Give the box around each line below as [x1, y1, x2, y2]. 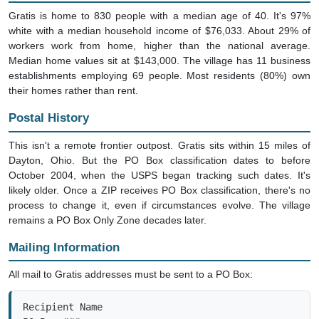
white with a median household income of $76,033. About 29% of [9, 11, 310, 23]
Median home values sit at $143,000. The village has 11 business [9, 41, 310, 53]
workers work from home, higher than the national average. [9, 26, 310, 38]
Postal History [9, 98, 89, 112]
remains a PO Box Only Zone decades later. [9, 200, 206, 212]
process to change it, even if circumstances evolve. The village [9, 185, 310, 197]
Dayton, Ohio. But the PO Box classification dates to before [9, 140, 310, 152]
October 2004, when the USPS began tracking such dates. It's [9, 155, 310, 167]
